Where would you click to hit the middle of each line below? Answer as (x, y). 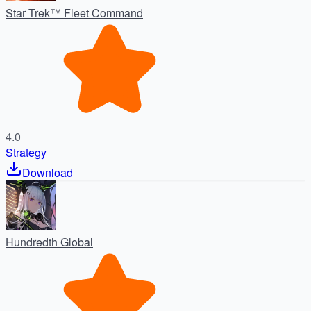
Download (48, 172)
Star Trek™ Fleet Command (74, 12)
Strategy (26, 152)
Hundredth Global (49, 242)
